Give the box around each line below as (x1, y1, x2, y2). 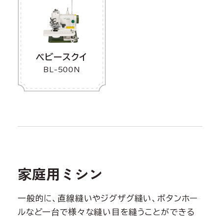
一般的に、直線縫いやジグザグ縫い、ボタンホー (17, 194, 198, 203)
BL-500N (43, 65, 80, 73)
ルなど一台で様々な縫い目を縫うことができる (17, 208, 195, 217)
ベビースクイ (36, 52, 87, 61)
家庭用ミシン (17, 164, 103, 184)
